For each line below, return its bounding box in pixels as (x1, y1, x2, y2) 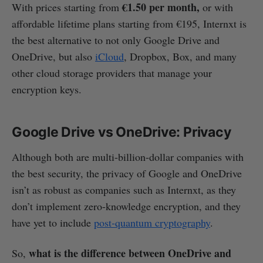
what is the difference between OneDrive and (29, 245, 231, 261)
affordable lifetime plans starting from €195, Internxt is (12, 16, 247, 31)
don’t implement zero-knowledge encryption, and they (12, 198, 241, 213)
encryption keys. (12, 82, 82, 96)
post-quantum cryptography (94, 215, 210, 230)
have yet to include (12, 215, 94, 230)
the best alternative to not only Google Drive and (12, 32, 220, 47)
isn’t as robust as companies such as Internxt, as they (12, 182, 236, 197)
